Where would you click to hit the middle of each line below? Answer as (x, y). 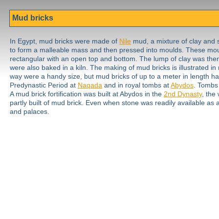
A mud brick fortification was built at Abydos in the (87, 94)
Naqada (90, 85)
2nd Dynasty (183, 94)
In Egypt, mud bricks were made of (65, 41)
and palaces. (30, 111)
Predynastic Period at (44, 85)
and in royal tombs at (136, 85)
